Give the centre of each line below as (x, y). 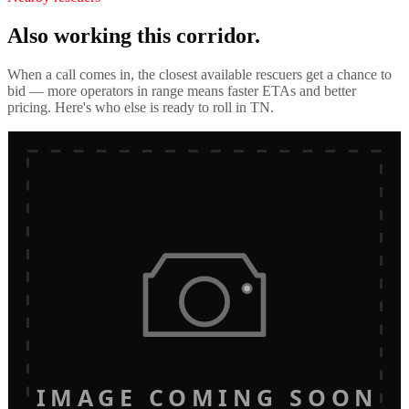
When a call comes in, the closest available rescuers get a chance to (199, 74)
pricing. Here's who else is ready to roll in (129, 107)
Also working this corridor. (134, 35)
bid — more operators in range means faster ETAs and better (182, 90)
